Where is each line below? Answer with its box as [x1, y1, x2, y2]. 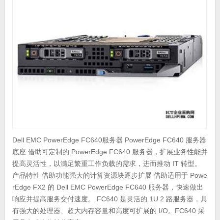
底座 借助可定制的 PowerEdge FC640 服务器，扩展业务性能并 [12, 148, 208, 156]
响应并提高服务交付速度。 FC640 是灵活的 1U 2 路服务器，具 [12, 195, 207, 203]
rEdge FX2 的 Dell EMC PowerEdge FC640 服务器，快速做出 [12, 183, 203, 192]
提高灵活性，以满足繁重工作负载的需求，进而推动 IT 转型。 [12, 160, 201, 168]
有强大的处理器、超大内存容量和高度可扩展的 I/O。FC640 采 [12, 207, 205, 215]
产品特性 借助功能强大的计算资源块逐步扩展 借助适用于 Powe [12, 171, 207, 180]
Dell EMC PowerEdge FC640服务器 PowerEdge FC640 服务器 [12, 136, 206, 144]
